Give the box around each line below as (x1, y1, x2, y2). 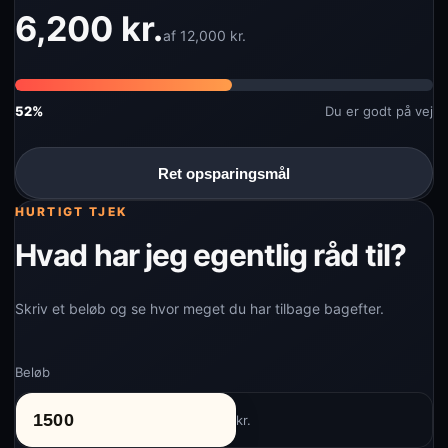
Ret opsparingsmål (158, 164, 290, 182)
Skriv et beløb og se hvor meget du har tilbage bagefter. (15, 300, 384, 317)
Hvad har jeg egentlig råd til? (15, 237, 406, 273)
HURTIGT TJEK (15, 204, 127, 219)
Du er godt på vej (325, 103, 433, 119)
